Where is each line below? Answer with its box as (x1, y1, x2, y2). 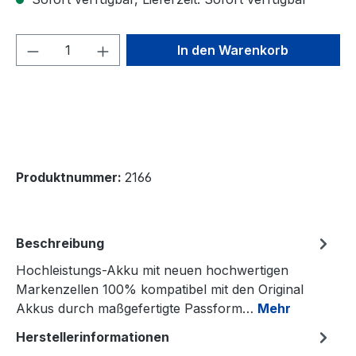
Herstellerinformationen (16, 329, 169, 345)
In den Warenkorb (177, 42, 289, 58)
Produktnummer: (16, 169, 125, 185)
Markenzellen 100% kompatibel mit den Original (16, 281, 304, 297)
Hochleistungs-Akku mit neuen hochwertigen (16, 262, 288, 278)
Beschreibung (16, 235, 104, 251)
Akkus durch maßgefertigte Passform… (16, 300, 257, 316)
